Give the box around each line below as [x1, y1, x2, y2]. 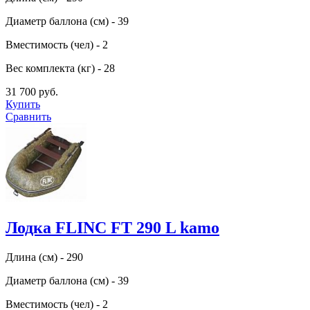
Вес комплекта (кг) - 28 [6, 62, 115, 74]
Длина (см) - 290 [6, 250, 83, 263]
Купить [6, 98, 40, 110]
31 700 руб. [6, 85, 58, 98]
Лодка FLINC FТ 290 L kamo [6, 218, 219, 237]
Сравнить [6, 110, 51, 122]
